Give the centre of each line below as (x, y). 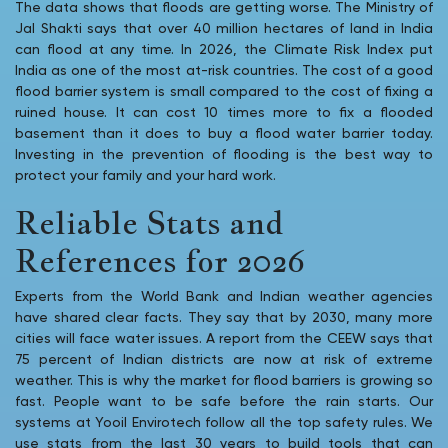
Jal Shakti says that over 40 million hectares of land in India (224, 28)
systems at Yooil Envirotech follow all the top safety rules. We (224, 422)
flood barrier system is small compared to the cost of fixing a (224, 91)
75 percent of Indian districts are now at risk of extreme (224, 359)
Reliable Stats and (149, 221)
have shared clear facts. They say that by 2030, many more (224, 317)
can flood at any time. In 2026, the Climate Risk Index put (224, 49)
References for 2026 (160, 259)
